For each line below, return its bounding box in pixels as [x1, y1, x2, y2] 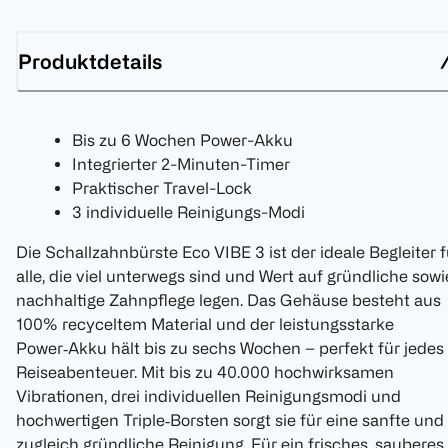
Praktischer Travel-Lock [72, 179, 252, 198]
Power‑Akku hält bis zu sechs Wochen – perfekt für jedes [16, 339, 444, 358]
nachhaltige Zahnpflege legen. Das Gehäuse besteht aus [16, 291, 441, 310]
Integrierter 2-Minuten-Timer [72, 155, 290, 174]
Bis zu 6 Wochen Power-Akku [72, 131, 293, 150]
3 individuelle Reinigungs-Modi [72, 203, 305, 222]
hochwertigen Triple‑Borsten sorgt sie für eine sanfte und [16, 411, 444, 430]
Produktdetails [18, 49, 162, 73]
